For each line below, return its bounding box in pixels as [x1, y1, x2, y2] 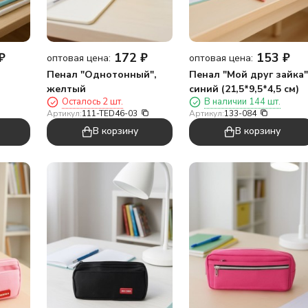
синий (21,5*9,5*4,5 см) [189, 82, 299, 96]
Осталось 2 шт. [62, 95, 123, 108]
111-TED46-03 [82, 107, 137, 119]
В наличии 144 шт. [204, 95, 280, 108]
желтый [47, 82, 86, 96]
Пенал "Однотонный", [47, 67, 157, 81]
